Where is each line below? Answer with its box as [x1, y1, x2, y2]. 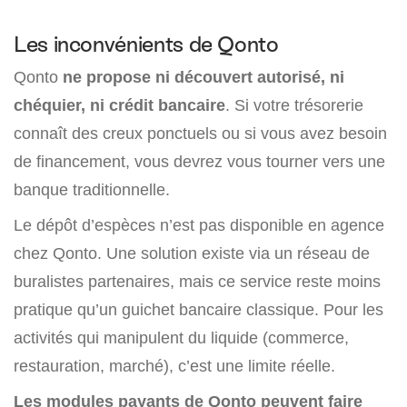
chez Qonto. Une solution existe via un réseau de [14, 243, 370, 263]
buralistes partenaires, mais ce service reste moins [14, 272, 381, 292]
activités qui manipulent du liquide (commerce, [14, 328, 349, 348]
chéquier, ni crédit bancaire [14, 95, 225, 115]
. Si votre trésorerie [225, 95, 363, 115]
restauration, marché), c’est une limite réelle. [14, 356, 335, 376]
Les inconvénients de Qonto [14, 32, 279, 57]
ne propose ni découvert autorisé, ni [63, 67, 344, 87]
